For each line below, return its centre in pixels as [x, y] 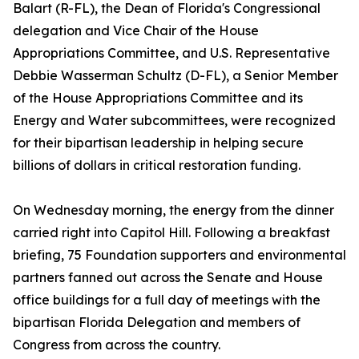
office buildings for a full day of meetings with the [167, 300]
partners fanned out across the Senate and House [168, 277]
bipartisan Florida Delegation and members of [157, 322]
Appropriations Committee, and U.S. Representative [171, 53]
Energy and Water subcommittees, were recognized [174, 120]
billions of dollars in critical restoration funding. [157, 165]
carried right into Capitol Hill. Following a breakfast [171, 232]
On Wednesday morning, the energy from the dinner [173, 210]
